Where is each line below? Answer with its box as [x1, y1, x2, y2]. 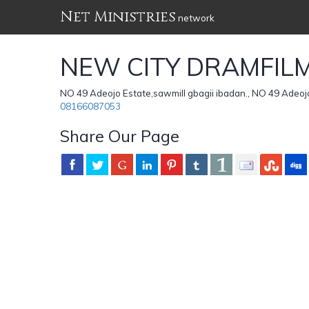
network [176, 12, 215, 23]
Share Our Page [60, 125, 179, 146]
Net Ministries [60, 7, 176, 27]
